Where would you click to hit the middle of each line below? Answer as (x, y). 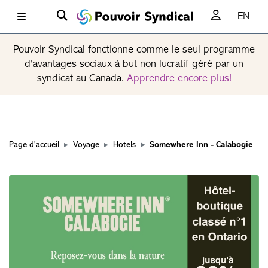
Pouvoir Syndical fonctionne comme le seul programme (134, 50)
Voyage (86, 145)
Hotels (124, 145)
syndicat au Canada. (82, 79)
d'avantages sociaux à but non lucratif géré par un (134, 64)
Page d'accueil (34, 145)
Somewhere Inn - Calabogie (201, 145)
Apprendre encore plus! (179, 79)
